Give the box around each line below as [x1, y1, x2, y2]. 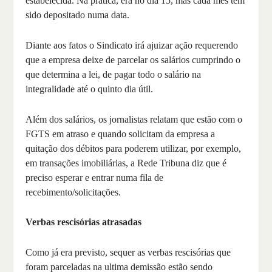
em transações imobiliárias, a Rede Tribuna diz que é [25, 157, 227, 168]
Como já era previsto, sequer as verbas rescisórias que [25, 246, 231, 257]
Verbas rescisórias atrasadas [25, 217, 142, 228]
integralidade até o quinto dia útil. [25, 83, 154, 94]
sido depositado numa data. [25, 10, 130, 21]
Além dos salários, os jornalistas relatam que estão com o [25, 114, 243, 124]
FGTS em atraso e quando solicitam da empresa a [25, 128, 216, 139]
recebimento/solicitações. [25, 186, 121, 197]
